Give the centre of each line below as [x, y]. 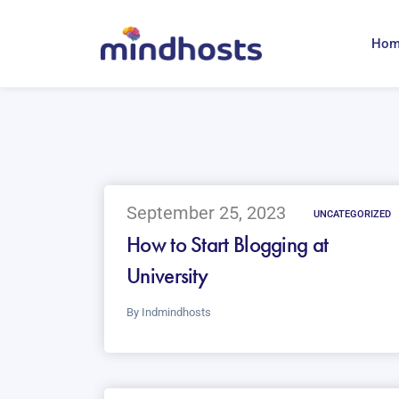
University [167, 276]
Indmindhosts [176, 313]
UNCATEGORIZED [352, 215]
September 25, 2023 [206, 213]
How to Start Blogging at [228, 245]
